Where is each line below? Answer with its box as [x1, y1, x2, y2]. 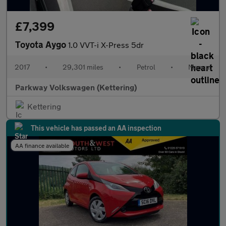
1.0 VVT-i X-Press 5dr [68, 40, 144, 49]
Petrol [136, 63, 155, 71]
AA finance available [15, 142, 69, 149]
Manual [188, 63, 211, 71]
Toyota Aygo [15, 39, 68, 50]
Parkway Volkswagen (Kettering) [15, 82, 137, 92]
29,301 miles [63, 63, 104, 71]
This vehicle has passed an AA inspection [31, 124, 161, 132]
